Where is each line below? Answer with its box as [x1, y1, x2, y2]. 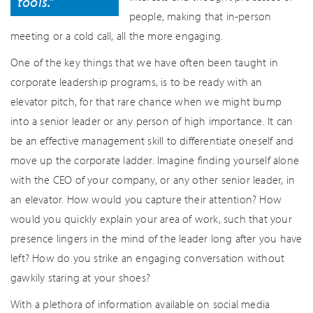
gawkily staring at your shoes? [10, 270, 150, 284]
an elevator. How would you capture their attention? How [10, 192, 282, 206]
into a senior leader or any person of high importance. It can [10, 114, 293, 128]
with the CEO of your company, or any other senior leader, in [10, 173, 296, 187]
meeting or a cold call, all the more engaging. [10, 29, 224, 43]
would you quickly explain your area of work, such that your [10, 212, 292, 226]
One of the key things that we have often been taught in [10, 55, 279, 69]
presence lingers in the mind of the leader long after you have [10, 231, 303, 245]
